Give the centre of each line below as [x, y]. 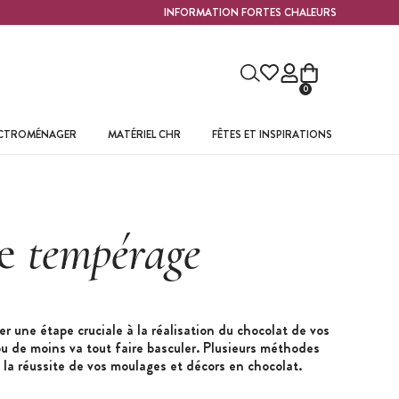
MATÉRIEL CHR [144, 134]
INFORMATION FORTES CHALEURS [250, 13]
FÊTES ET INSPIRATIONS [272, 134]
